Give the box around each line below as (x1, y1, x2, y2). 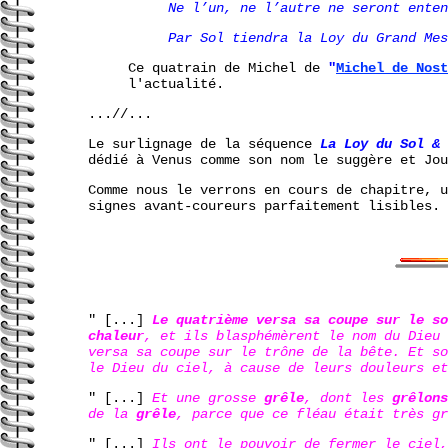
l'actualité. (128, 75, 224, 92)
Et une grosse (152, 389, 264, 406)
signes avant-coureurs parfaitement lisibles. (88, 197, 440, 214)
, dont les (304, 389, 392, 406)
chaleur (88, 327, 144, 344)
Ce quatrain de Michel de (128, 59, 328, 76)
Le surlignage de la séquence (88, 135, 320, 152)
